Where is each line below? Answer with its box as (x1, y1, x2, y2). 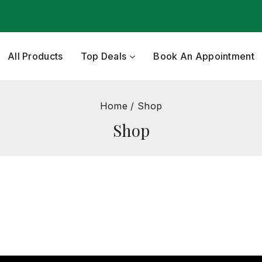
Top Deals (80, 50, 127, 62)
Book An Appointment (153, 50, 254, 62)
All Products (7, 50, 63, 62)
